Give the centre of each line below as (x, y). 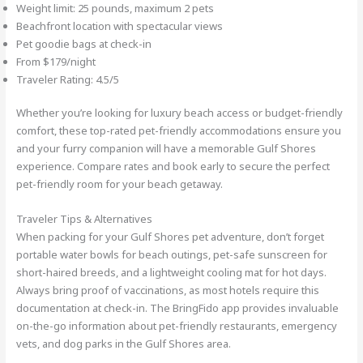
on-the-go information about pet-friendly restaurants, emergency (177, 326)
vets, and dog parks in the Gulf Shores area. (124, 344)
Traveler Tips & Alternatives (85, 219)
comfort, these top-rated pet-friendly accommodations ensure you (179, 131)
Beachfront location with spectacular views (120, 26)
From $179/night (56, 61)
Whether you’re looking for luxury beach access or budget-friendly (180, 113)
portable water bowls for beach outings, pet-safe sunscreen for (172, 255)
